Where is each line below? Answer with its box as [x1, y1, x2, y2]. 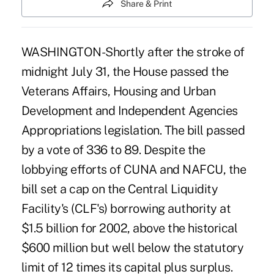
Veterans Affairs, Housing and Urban [21, 83, 216, 98]
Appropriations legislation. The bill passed [21, 122, 245, 138]
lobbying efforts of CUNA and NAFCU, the [21, 161, 246, 177]
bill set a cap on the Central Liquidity [21, 181, 218, 196]
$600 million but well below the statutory [21, 240, 244, 255]
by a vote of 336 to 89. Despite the [21, 142, 206, 157]
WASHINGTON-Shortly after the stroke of [21, 44, 245, 59]
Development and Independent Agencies [21, 103, 238, 118]
